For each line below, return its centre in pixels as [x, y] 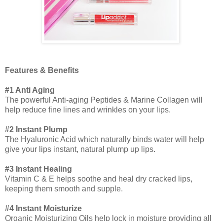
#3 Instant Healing [38, 169]
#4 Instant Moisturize [43, 208]
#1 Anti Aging [30, 90]
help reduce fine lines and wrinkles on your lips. [88, 110]
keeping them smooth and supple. [64, 188]
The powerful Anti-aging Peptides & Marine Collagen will [104, 100]
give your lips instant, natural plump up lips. [80, 149]
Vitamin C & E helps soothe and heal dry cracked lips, [99, 179]
